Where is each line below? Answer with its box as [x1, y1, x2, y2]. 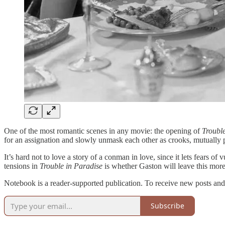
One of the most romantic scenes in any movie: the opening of [4, 126, 202, 135]
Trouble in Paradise [40, 161, 102, 170]
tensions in [4, 161, 40, 170]
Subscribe [151, 201, 184, 211]
